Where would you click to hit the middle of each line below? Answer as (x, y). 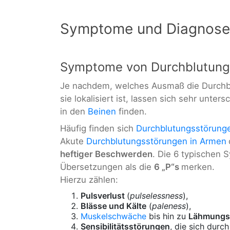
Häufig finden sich (98, 128)
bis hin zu (167, 216)
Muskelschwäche (113, 216)
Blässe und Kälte (113, 206)
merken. (198, 167)
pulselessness (156, 196)
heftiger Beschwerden (106, 154)
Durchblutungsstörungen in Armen (156, 141)
